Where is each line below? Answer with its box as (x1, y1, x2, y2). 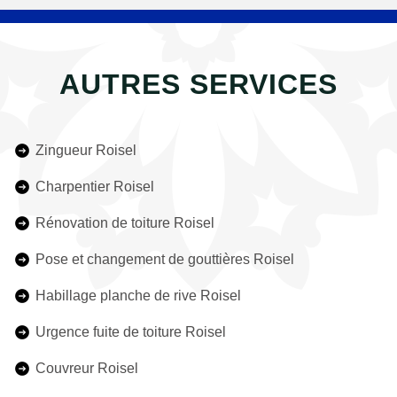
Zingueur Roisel (35, 143, 136, 158)
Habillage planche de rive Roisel (35, 288, 241, 303)
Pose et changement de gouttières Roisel (35, 252, 294, 267)
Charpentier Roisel (35, 179, 154, 194)
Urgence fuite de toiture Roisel (35, 324, 226, 339)
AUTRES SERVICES (59, 68, 338, 100)
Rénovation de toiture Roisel (35, 215, 214, 230)
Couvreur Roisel (35, 361, 138, 376)
